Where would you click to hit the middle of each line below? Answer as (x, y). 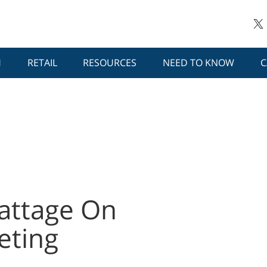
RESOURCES (110, 63)
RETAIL (42, 63)
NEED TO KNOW (199, 63)
